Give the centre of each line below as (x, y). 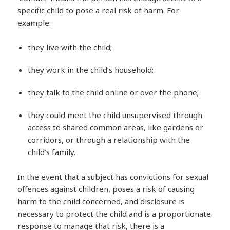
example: (34, 22)
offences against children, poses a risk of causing (106, 189)
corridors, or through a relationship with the (109, 139)
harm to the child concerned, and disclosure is (101, 201)
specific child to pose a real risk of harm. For (99, 10)
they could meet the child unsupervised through (115, 115)
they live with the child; (70, 47)
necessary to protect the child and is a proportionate (114, 213)
